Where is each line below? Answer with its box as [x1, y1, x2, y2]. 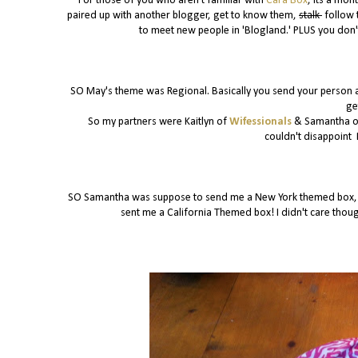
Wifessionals [229, 116, 292, 129]
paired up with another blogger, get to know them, [67, 10, 299, 22]
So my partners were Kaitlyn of [87, 116, 229, 129]
